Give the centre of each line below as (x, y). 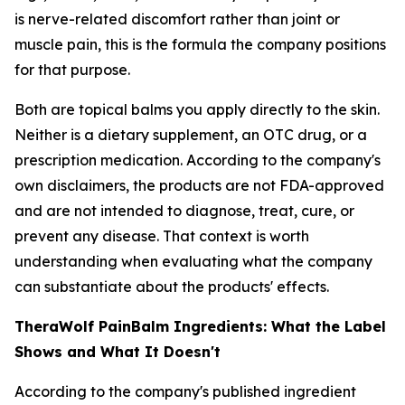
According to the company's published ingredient (185, 391)
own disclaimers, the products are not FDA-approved (199, 185)
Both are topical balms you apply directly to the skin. (197, 109)
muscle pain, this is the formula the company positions (200, 44)
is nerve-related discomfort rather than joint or (177, 19)
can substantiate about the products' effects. (172, 287)
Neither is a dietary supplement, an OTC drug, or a (191, 135)
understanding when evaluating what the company (193, 261)
